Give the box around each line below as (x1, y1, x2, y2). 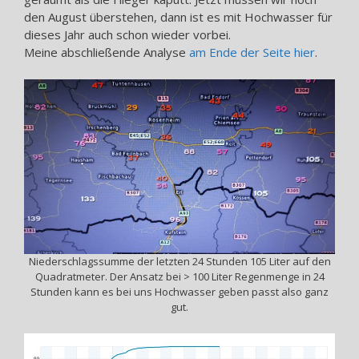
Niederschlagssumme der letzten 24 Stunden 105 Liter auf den (28, 254, 331, 269)
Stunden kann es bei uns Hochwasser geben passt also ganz (30, 284, 329, 300)
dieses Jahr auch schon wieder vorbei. (24, 26, 231, 43)
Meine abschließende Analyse (24, 44, 189, 61)
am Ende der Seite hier (189, 44, 315, 61)
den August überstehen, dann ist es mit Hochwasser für (24, 9, 333, 26)
